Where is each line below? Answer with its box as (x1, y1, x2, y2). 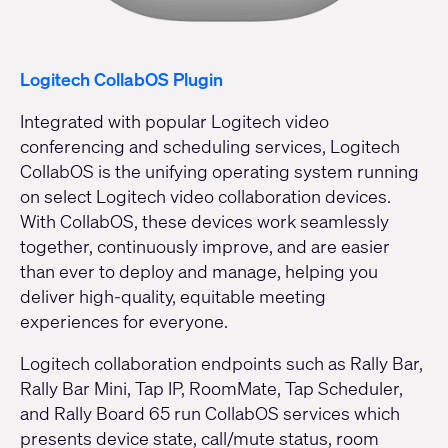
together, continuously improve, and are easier (20, 233, 390, 258)
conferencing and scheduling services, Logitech (20, 133, 400, 158)
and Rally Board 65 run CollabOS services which (20, 400, 400, 425)
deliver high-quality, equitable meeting (20, 283, 326, 308)
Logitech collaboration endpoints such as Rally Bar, (20, 350, 423, 375)
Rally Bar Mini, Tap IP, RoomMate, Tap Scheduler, (20, 375, 403, 400)
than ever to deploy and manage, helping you (20, 258, 378, 283)
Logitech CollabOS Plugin (20, 66, 223, 91)
